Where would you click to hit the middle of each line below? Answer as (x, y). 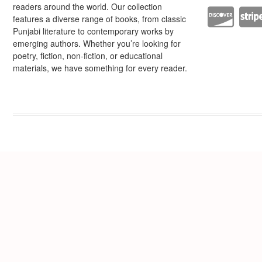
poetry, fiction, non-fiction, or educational (88, 56)
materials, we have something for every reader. (100, 68)
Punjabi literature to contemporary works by (93, 31)
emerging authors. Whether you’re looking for (97, 44)
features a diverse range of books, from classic (99, 19)
